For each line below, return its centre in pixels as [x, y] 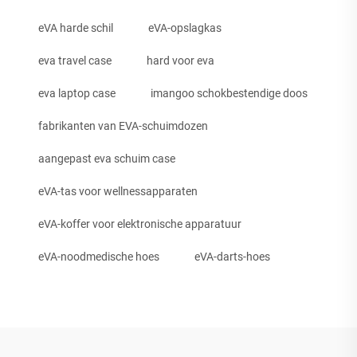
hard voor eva [180, 60]
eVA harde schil [76, 27]
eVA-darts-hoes [232, 256]
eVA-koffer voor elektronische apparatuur [140, 224]
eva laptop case [77, 93]
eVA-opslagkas [185, 27]
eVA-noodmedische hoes [99, 256]
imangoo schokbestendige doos [229, 93]
